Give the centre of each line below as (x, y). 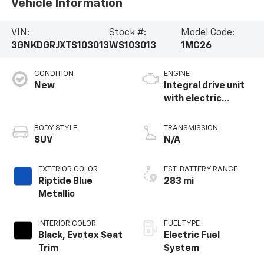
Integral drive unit (204, 86)
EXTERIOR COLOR (68, 169)
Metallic (56, 194)
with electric (193, 99)
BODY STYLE (55, 128)
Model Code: (208, 33)
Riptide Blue (65, 181)
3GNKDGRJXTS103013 (60, 46)
